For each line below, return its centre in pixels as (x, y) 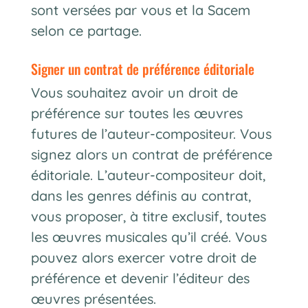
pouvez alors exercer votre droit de (143, 257)
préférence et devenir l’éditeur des (140, 278)
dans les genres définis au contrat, (141, 196)
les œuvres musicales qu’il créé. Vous (148, 237)
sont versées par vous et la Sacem (140, 10)
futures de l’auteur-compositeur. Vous (151, 134)
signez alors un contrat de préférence (151, 154)
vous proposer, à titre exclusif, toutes (148, 216)
